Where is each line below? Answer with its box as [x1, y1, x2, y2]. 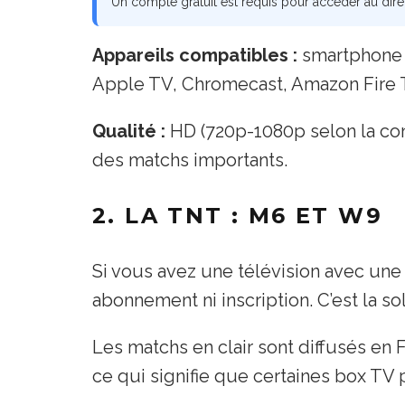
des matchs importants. [92, 148, 287, 171]
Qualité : [92, 119, 165, 142]
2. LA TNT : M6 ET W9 [92, 202, 382, 229]
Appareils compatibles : [92, 43, 297, 66]
